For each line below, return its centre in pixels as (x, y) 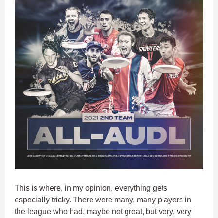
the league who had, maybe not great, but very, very (103, 211)
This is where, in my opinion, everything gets (91, 188)
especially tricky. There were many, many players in (103, 200)
